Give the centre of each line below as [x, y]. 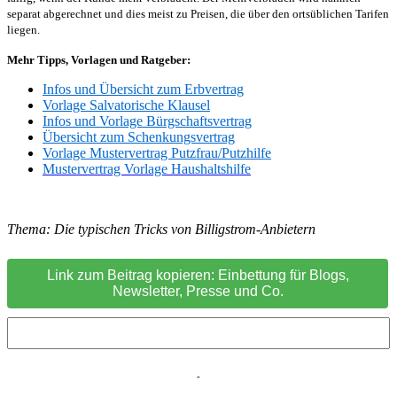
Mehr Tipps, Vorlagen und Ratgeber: [99, 60]
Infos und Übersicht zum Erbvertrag [143, 90]
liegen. [23, 30]
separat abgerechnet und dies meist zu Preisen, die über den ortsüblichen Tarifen [198, 14]
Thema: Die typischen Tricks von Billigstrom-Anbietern [161, 230]
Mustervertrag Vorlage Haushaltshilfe [147, 169]
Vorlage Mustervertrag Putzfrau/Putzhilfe [157, 153]
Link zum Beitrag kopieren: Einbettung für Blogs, [198, 276]
